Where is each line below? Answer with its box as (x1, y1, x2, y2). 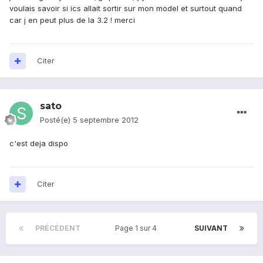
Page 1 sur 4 (114, 224, 160, 233)
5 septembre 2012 (73, 115, 139, 125)
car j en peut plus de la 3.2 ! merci (9, 15, 135, 25)
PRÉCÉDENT (35, 224, 80, 233)
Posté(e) (40, 115, 73, 125)
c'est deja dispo (9, 139, 68, 149)
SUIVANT (194, 224, 228, 233)
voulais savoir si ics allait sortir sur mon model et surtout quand (9, 4, 242, 14)
